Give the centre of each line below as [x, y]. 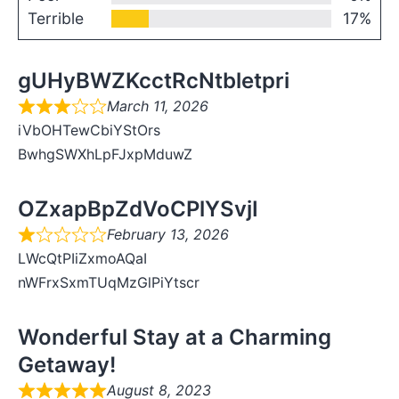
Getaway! [67, 365]
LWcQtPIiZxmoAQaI [82, 259]
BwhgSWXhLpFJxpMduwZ [105, 155]
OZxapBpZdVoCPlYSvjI [138, 209]
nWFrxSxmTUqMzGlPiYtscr [109, 283]
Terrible [56, 19]
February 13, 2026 [168, 235]
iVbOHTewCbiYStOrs [89, 130]
